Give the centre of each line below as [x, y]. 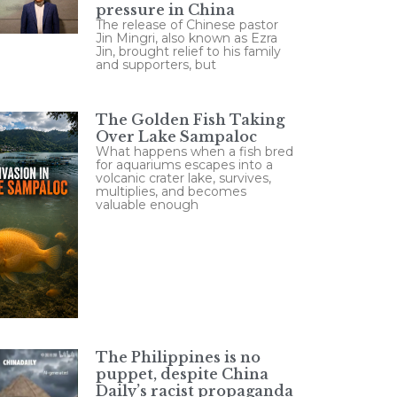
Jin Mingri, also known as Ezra [187, 38]
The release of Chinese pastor [187, 25]
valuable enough [147, 205]
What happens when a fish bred [195, 152]
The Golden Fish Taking [190, 120]
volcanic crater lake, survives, [183, 178]
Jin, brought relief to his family [188, 51]
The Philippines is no [178, 357]
